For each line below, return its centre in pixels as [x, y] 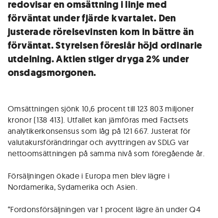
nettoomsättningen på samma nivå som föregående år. [106, 153]
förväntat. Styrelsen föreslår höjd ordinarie [105, 45]
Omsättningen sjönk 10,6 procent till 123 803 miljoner [101, 109]
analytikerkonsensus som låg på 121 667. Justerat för [99, 131]
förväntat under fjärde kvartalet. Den [92, 18]
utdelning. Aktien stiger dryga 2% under [99, 59]
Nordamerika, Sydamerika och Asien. [73, 187]
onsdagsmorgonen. [52, 73]
